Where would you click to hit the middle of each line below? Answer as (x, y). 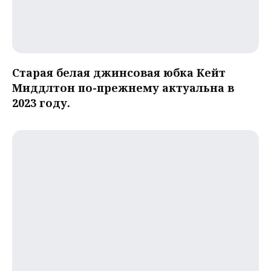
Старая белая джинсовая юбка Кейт (119, 73)
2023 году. (41, 103)
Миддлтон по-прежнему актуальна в (123, 88)
